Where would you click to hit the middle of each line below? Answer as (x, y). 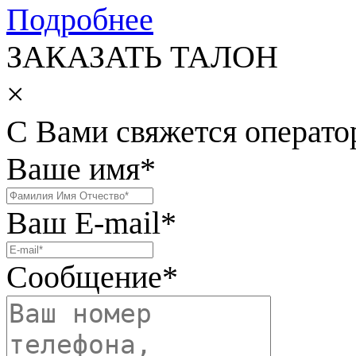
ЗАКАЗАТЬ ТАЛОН (142, 57)
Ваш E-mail (83, 223)
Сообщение (84, 277)
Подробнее (80, 20)
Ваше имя (73, 169)
